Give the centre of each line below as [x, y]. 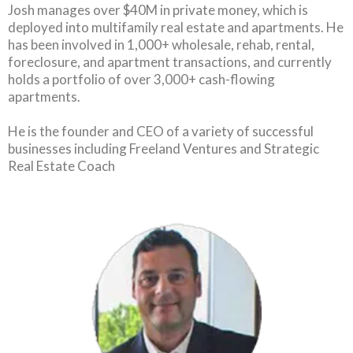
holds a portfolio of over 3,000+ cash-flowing [141, 79]
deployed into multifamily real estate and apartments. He [176, 27]
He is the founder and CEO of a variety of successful [161, 131]
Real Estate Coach [61, 166]
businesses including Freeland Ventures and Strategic [163, 149]
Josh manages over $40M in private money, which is [158, 10]
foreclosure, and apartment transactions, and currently [170, 62]
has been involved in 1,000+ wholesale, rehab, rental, [161, 45]
